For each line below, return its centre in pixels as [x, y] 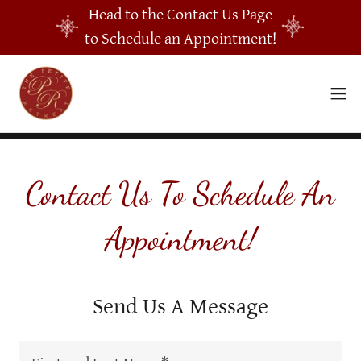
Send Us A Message [180, 307]
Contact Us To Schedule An [180, 193]
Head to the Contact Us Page [180, 15]
